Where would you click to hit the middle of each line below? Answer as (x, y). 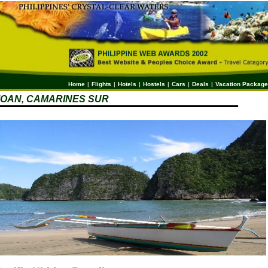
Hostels (154, 84)
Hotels (127, 84)
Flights (101, 84)
